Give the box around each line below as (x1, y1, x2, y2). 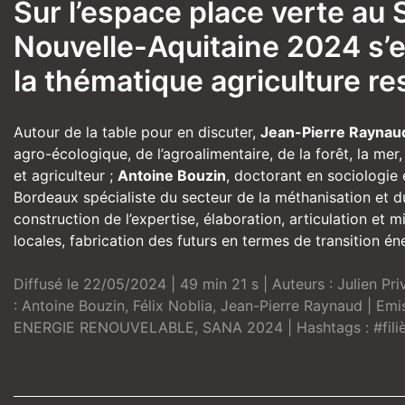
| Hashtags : (283, 318, 373, 337)
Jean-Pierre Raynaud (221, 297, 363, 316)
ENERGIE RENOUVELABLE (14, 318, 194, 337)
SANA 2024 (202, 318, 283, 337)
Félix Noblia (133, 297, 212, 316)
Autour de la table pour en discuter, (14, 123, 260, 142)
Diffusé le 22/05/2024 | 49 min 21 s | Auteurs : (14, 275, 337, 294)
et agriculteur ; (14, 166, 118, 185)
